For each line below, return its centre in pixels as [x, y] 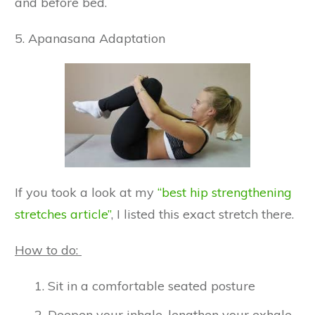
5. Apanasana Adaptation [90, 38]
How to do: [48, 250]
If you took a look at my [86, 192]
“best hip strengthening [225, 192]
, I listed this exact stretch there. [202, 214]
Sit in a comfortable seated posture [152, 285]
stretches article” [63, 214]
